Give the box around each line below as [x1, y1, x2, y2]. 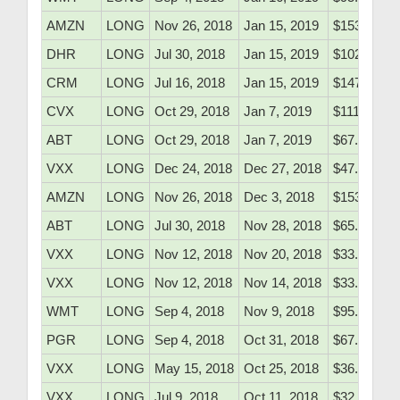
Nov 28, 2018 [244, 218, 321, 234]
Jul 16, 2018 [154, 75, 225, 91]
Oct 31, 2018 [244, 332, 319, 348]
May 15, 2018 [154, 361, 234, 377]
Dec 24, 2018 [154, 161, 232, 177]
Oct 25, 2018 [244, 361, 319, 377]
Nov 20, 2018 [244, 246, 321, 262]
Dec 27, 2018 [244, 161, 321, 177]
